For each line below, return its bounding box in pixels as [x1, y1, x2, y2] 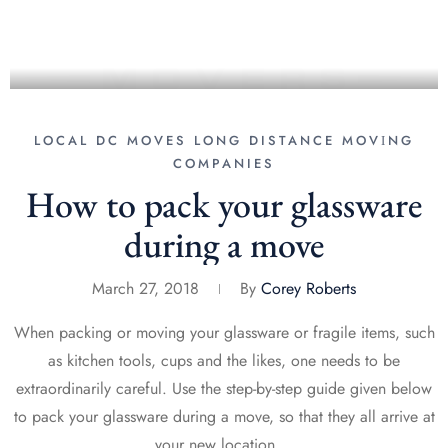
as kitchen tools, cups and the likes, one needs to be [48, 349, 400, 372]
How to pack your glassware [26, 181, 422, 228]
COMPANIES [173, 154, 275, 173]
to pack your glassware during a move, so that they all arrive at [13, 405, 435, 428]
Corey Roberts [261, 277, 356, 300]
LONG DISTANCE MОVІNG [187, 131, 414, 150]
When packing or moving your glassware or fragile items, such [13, 321, 435, 344]
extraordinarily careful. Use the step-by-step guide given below [16, 377, 432, 400]
